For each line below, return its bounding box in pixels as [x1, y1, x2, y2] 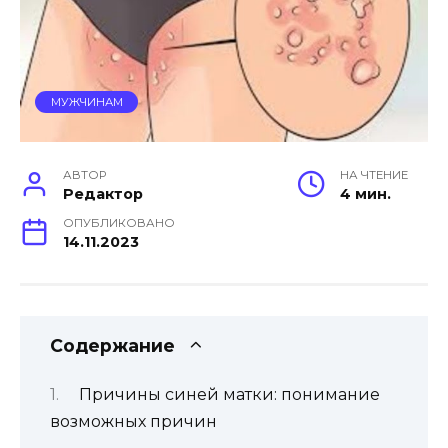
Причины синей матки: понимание [79, 385, 380, 405]
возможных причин [50, 412, 217, 432]
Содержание [50, 334, 175, 356]
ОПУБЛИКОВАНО [63, 215, 176, 230]
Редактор [63, 184, 144, 203]
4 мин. [340, 184, 391, 203]
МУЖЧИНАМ [50, 95, 123, 109]
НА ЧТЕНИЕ [340, 167, 408, 182]
